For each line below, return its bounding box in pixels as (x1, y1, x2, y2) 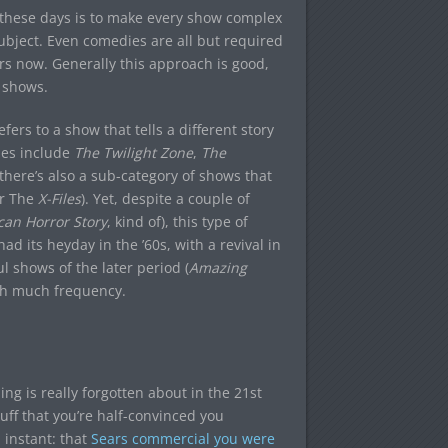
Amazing (188, 258, 247, 277)
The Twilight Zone (73, 143, 193, 162)
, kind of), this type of (106, 212, 248, 231)
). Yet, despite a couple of (80, 189, 250, 208)
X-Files (37, 189, 81, 208)
